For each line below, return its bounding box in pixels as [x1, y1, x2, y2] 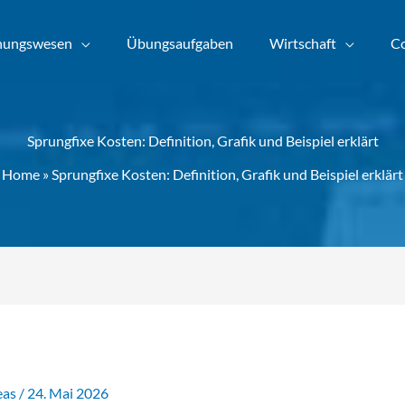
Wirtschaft [269, 34, 336, 52]
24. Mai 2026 [26, 383, 108, 401]
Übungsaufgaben [127, 34, 233, 52]
